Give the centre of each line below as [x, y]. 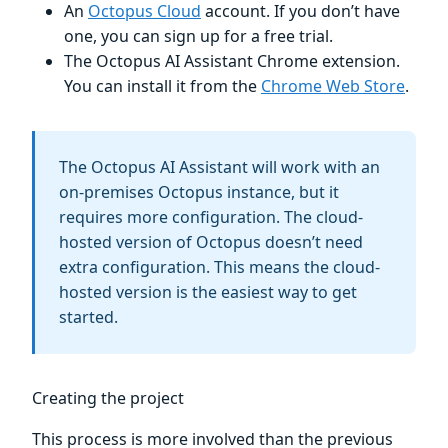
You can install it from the [162, 86]
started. [88, 317]
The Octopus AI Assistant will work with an [219, 167]
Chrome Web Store [333, 86]
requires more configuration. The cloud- [211, 217]
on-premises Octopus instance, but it [199, 192]
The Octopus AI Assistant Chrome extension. [232, 61]
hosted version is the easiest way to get [208, 292]
